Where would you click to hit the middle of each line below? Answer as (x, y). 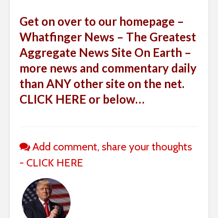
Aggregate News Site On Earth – (105, 53)
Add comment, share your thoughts (111, 147)
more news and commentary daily (108, 68)
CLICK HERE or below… (82, 99)
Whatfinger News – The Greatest (108, 37)
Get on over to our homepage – (102, 21)
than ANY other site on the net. (103, 84)
